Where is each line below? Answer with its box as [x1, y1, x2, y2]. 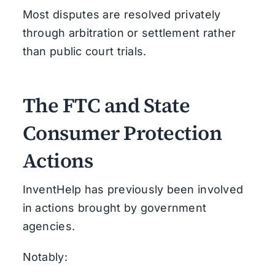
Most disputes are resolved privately [22, 7, 221, 21]
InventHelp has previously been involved [22, 182, 244, 196]
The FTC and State [22, 91, 190, 119]
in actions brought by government [22, 201, 207, 214]
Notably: [22, 250, 68, 263]
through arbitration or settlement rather [22, 26, 236, 39]
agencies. [22, 219, 76, 233]
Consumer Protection [22, 118, 222, 147]
